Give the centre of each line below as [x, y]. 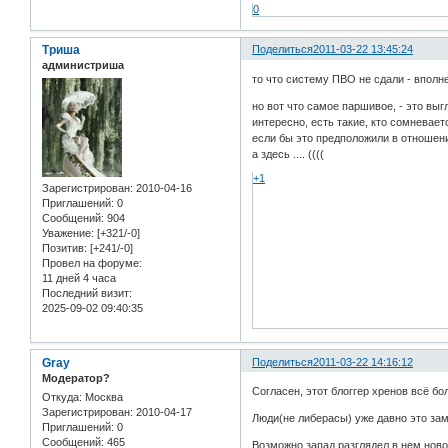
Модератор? [76, 377]
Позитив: [64, 247]
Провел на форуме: [92, 262]
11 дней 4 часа [79, 277]
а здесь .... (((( [288, 153]
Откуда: [62, 397]
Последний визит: [87, 292]
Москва [102, 397]
